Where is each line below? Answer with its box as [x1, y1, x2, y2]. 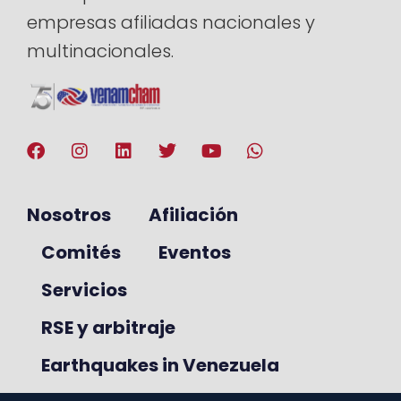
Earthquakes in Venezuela [41, 353, 279, 379]
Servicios [41, 277, 127, 303]
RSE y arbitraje [41, 315, 175, 341]
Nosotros [27, 202, 111, 228]
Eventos [158, 240, 231, 266]
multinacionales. [27, 38, 174, 64]
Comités [41, 240, 121, 266]
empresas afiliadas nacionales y [27, 10, 315, 35]
